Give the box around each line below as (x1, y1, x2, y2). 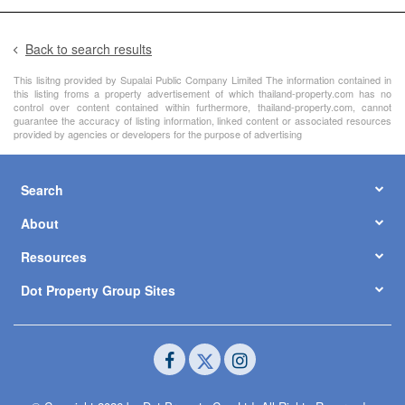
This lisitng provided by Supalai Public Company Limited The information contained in (14, 72, 391, 88)
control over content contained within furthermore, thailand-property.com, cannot (14, 99, 391, 115)
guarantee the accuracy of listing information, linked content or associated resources (14, 113, 391, 128)
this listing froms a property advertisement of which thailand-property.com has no (14, 86, 391, 101)
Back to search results (25, 39, 152, 58)
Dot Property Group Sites (21, 281, 175, 300)
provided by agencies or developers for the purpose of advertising (14, 127, 302, 142)
